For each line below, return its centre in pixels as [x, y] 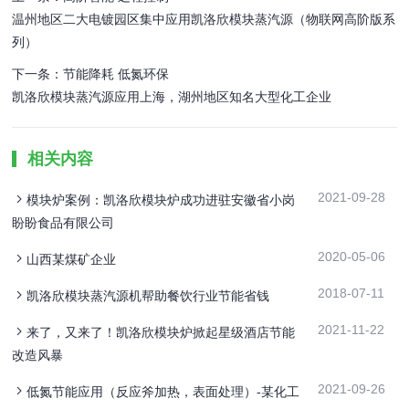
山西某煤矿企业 [72, 260]
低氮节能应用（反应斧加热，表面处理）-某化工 [163, 392]
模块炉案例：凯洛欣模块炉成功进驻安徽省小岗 [161, 200]
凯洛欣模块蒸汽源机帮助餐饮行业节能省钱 [148, 296]
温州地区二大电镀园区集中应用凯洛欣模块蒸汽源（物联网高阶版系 [204, 20]
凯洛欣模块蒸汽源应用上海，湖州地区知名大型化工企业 [172, 97]
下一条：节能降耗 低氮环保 [91, 74]
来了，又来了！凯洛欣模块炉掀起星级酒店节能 [161, 333]
